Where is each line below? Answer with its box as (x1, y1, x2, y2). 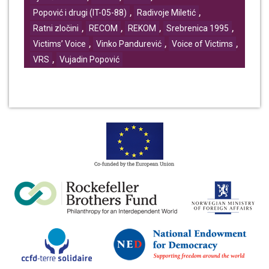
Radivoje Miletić (137, 8, 196, 18)
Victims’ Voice (33, 39, 86, 49)
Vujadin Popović (59, 55, 119, 65)
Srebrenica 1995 (166, 23, 229, 34)
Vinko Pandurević (96, 39, 162, 49)
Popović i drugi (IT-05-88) (33, 8, 127, 18)
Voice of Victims (172, 39, 233, 49)
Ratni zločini (33, 23, 79, 34)
